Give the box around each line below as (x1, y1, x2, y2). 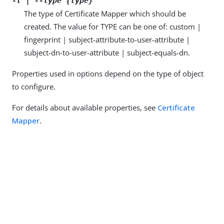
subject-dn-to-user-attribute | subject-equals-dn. (24, 47, 190, 57)
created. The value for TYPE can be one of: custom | (24, 21, 201, 31)
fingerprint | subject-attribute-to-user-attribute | (24, 34, 190, 44)
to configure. (12, 81, 55, 91)
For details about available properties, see (12, 102, 157, 112)
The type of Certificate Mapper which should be (24, 8, 186, 18)
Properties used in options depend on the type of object (12, 68, 203, 78)
